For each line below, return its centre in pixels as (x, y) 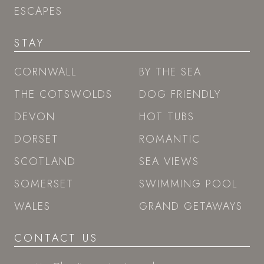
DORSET (37, 139)
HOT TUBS (167, 116)
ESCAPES (38, 11)
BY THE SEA (170, 72)
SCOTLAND (45, 161)
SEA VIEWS (169, 161)
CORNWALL (45, 72)
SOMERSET (44, 184)
